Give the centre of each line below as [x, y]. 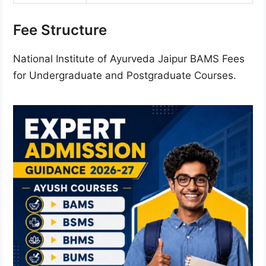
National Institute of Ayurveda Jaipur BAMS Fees [129, 59]
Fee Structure [60, 30]
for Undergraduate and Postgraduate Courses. [125, 76]
